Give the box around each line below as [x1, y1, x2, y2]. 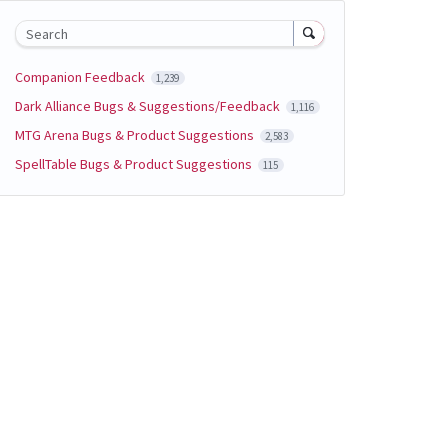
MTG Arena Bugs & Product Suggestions [14, 125, 257, 144]
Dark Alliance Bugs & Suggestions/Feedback [14, 96, 283, 115]
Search [25, 24, 68, 43]
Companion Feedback [14, 67, 148, 86]
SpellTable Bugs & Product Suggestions [14, 154, 255, 173]
